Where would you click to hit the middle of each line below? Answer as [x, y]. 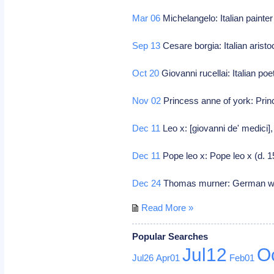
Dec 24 [147, 183]
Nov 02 [147, 100]
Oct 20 [146, 73]
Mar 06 [146, 18]
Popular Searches [170, 236]
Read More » [168, 207]
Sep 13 [146, 45]
